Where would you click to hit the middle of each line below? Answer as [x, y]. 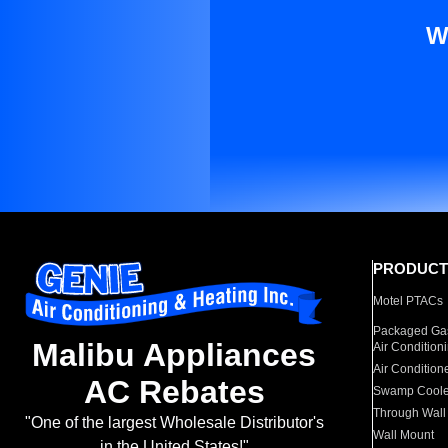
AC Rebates [174, 392]
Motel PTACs [408, 301]
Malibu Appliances [174, 355]
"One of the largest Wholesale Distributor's [174, 423]
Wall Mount [404, 435]
